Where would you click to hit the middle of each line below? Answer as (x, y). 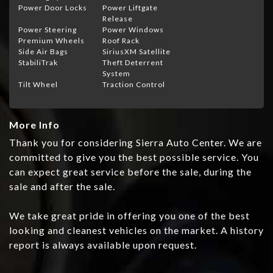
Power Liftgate (130, 8)
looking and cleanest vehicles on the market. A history (136, 230)
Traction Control (134, 85)
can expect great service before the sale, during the (130, 172)
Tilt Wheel (38, 85)
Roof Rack (121, 41)
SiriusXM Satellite (136, 52)
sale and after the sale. (62, 186)
